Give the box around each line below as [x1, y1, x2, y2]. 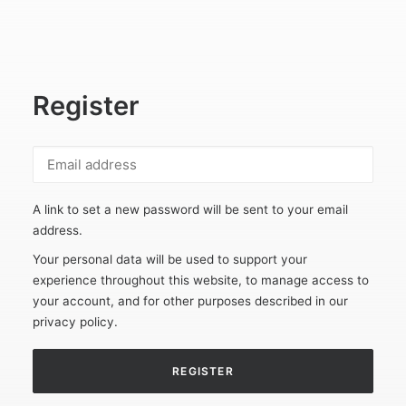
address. [33, 223, 82, 237]
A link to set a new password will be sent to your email [33, 202, 348, 217]
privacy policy [33, 314, 114, 329]
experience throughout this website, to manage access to [33, 273, 369, 287]
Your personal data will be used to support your [33, 252, 307, 266]
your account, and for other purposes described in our [33, 294, 348, 308]
